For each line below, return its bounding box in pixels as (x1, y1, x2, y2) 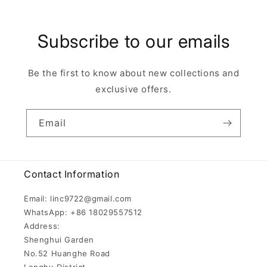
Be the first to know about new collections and (27, 67, 240, 79)
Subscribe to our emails (37, 30, 230, 52)
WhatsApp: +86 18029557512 (24, 207, 142, 218)
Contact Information (24, 168, 120, 181)
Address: (24, 221, 60, 231)
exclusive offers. (95, 83, 172, 95)
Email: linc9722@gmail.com (24, 194, 132, 204)
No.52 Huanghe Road (24, 249, 110, 259)
